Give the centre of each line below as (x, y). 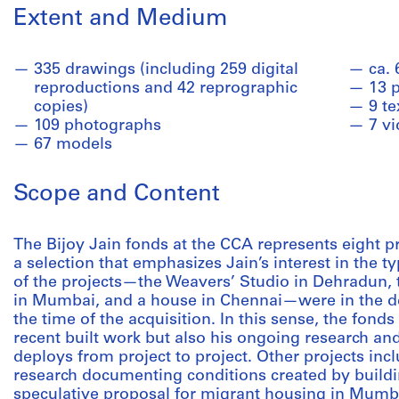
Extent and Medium (121, 19)
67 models (73, 145)
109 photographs (98, 126)
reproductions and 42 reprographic (166, 89)
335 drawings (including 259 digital (166, 70)
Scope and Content (117, 195)
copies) (61, 107)
